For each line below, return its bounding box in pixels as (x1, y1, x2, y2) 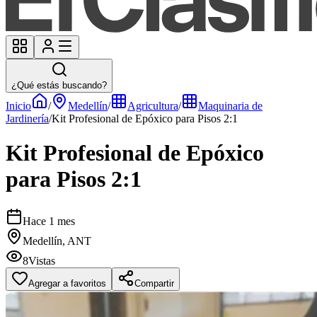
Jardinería (6, 113, 49, 125)
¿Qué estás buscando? (11, 80, 107, 91)
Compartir (134, 277, 174, 289)
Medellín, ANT (23, 234, 91, 247)
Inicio (6, 100, 31, 112)
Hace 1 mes (23, 214, 75, 227)
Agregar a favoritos (28, 277, 106, 289)
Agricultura (127, 100, 178, 112)
